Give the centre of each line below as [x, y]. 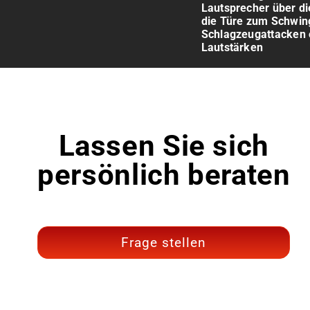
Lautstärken [232, 48]
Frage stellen [164, 243]
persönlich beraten [164, 175]
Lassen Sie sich [164, 146]
